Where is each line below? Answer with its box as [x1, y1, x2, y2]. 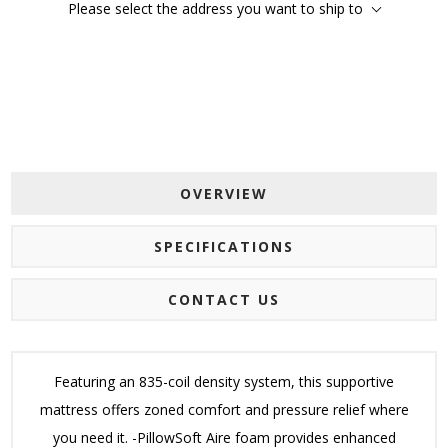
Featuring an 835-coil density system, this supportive [54, 372, 394, 392]
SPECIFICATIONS [154, 237, 294, 257]
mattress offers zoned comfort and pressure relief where [39, 400, 409, 420]
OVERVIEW [180, 184, 268, 204]
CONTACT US [168, 290, 280, 310]
